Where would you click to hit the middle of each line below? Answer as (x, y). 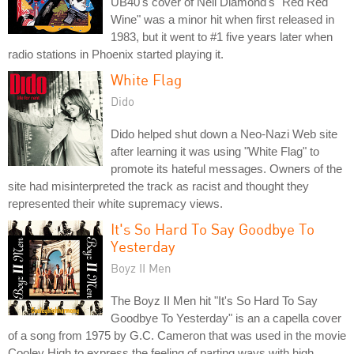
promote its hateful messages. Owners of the (226, 168)
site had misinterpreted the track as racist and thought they (158, 186)
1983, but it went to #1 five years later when (222, 36)
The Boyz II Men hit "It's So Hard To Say (214, 300)
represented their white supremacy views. (115, 203)
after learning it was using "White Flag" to (215, 151)
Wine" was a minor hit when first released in (222, 19)
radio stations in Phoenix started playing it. (116, 54)
